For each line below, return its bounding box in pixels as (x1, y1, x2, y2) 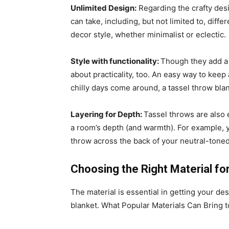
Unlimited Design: (71, 3, 136, 13)
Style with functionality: (71, 56, 161, 66)
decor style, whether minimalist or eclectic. (71, 30, 226, 39)
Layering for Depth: (71, 109, 144, 119)
